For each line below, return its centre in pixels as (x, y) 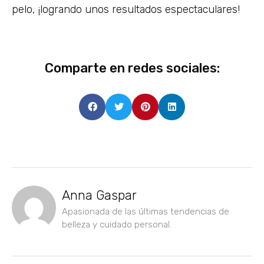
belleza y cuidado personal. (117, 224)
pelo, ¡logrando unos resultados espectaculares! (126, 10)
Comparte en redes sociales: (132, 68)
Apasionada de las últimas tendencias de (146, 211)
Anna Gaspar (99, 195)
